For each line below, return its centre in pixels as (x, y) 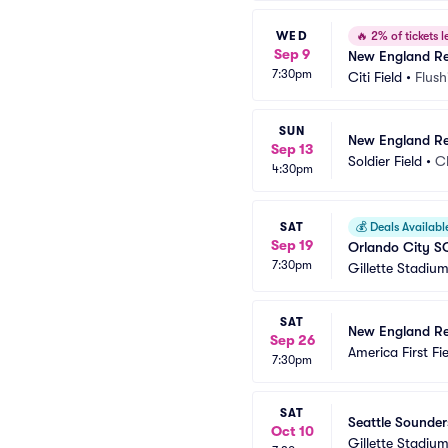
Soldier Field (385, 160)
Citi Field (375, 77)
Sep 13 (292, 149)
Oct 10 (292, 431)
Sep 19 (292, 244)
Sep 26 (292, 340)
